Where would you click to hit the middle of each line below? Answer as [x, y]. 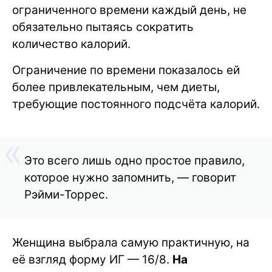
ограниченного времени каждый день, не [129, 10]
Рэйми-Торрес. [66, 195]
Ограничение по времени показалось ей [126, 70]
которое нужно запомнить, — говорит [130, 178]
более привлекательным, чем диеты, [116, 87]
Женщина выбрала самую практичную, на [131, 243]
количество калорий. [71, 44]
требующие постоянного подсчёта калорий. [136, 104]
